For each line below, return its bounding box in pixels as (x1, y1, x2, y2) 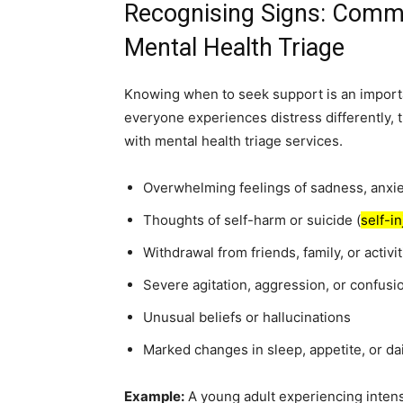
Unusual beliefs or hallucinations (143, 309, 351, 326)
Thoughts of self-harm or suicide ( (143, 211, 361, 228)
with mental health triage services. (124, 132, 343, 149)
